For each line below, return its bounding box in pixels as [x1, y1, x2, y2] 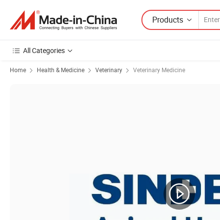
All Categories [23, 46, 65, 55]
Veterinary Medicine [133, 66, 185, 74]
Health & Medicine [37, 66, 84, 74]
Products [152, 14, 183, 25]
